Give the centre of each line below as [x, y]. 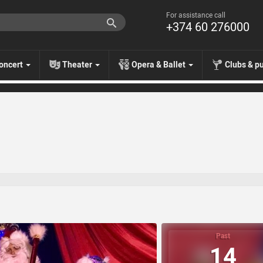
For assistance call [196, 15]
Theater [78, 65]
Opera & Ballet [159, 65]
